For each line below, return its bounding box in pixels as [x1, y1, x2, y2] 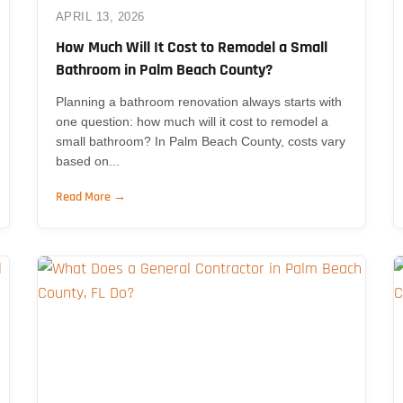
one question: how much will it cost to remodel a [55, 113, 328, 129]
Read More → [55, 188, 126, 205]
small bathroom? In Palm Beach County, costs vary [55, 133, 345, 148]
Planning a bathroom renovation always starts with [55, 94, 342, 109]
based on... [55, 153, 120, 168]
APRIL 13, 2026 [55, 9, 145, 23]
